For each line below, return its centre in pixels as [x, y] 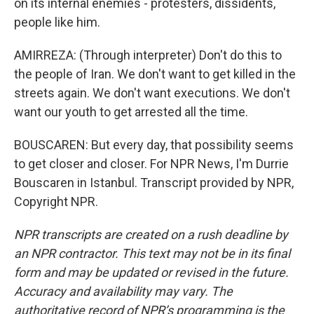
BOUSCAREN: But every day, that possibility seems [154, 145]
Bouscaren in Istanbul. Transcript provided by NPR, [154, 183]
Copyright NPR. [56, 202]
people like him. [57, 22]
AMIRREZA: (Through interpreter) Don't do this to [148, 55]
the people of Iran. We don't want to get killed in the [155, 74]
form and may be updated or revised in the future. [151, 272]
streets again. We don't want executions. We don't [152, 93]
